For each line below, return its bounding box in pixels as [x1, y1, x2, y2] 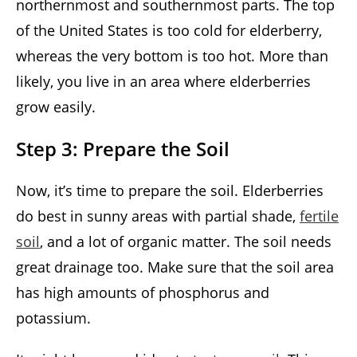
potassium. [16, 308, 91, 328]
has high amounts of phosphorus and [16, 283, 269, 303]
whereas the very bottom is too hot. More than [16, 46, 328, 66]
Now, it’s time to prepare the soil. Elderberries [16, 181, 324, 201]
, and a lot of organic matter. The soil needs [40, 232, 331, 252]
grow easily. [16, 97, 96, 117]
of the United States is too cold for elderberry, [16, 21, 322, 41]
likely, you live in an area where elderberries [16, 72, 311, 92]
